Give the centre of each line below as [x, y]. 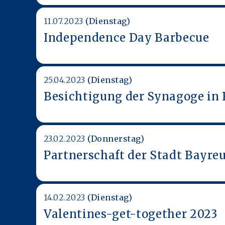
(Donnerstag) [116, 138]
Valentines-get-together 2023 [131, 214]
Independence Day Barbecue [127, 37]
